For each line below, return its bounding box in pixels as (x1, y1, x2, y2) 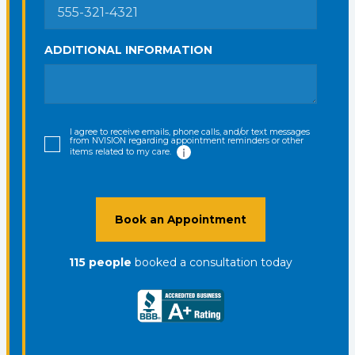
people (89, 255, 132, 269)
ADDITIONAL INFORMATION (44, 43, 212, 57)
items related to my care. (70, 146, 174, 157)
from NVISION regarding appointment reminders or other (70, 136, 303, 146)
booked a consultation (135, 255, 258, 269)
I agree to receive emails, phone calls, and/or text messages (70, 127, 310, 137)
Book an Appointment (115, 213, 246, 226)
